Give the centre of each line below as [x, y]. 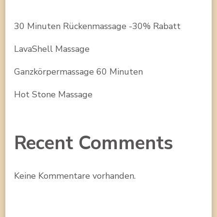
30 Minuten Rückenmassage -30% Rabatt [97, 26]
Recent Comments [93, 143]
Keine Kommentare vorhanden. [75, 176]
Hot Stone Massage [53, 94]
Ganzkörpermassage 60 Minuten [78, 71]
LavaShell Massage [52, 49]
